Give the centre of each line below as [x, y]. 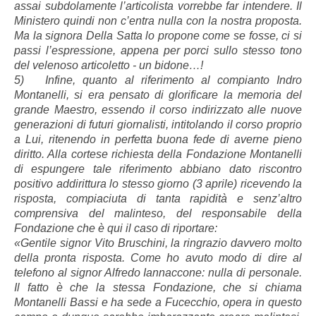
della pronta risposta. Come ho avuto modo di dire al [158, 258]
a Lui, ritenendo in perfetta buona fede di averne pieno [158, 140]
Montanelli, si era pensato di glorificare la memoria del [158, 95]
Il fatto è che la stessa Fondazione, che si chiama [158, 288]
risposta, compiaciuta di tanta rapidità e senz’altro [158, 199]
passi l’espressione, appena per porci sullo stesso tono [158, 51]
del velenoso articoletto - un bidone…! [109, 66]
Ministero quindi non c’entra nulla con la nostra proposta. [158, 21]
